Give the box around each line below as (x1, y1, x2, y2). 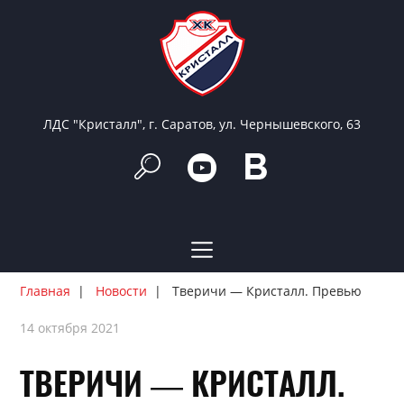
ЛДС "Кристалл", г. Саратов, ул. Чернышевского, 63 (43, 115, 361, 133)
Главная (20, 282, 71, 299)
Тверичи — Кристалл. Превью (172, 282, 363, 299)
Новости (96, 282, 148, 299)
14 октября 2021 (20, 319, 121, 336)
